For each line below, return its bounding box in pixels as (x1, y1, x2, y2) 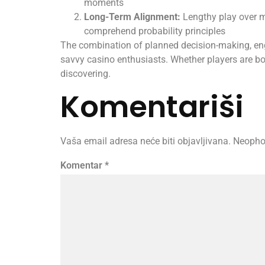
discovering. (60, 67, 111, 79)
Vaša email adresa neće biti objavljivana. (60, 135, 231, 147)
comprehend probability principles (84, 25, 225, 37)
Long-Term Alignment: (84, 11, 180, 22)
